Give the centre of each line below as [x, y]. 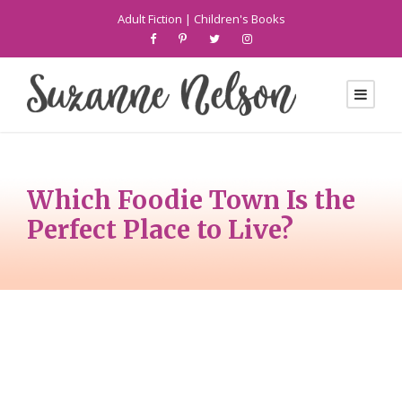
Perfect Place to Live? [160, 230]
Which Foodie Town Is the [191, 201]
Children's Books [239, 19]
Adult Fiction [149, 19]
